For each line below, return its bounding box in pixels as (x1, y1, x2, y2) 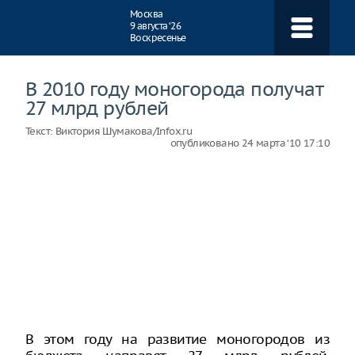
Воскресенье (130, 32, 186, 44)
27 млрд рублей (25, 96, 169, 120)
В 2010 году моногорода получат (25, 77, 323, 101)
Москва (130, 8, 163, 20)
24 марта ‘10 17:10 (241, 136, 330, 150)
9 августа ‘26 (130, 20, 181, 32)
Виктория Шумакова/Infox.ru (55, 124, 193, 138)
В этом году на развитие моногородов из (25, 330, 330, 348)
